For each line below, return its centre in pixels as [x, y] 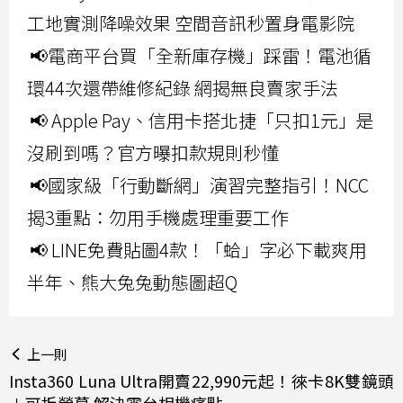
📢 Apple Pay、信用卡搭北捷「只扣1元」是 [202, 121]
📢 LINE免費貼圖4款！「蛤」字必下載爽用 [198, 250]
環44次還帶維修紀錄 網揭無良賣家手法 [183, 88]
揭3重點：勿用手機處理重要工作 [158, 218]
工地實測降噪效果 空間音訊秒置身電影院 [191, 23]
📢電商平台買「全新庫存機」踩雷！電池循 [201, 56]
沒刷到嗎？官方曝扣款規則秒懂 [153, 153]
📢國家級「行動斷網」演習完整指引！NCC [199, 185]
